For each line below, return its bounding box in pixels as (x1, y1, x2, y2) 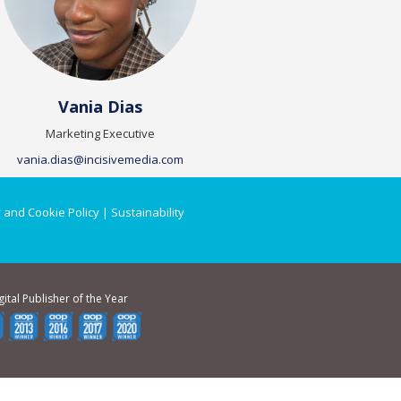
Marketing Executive (46, 125, 155, 141)
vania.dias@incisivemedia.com (17, 151, 183, 167)
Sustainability (110, 204, 184, 220)
